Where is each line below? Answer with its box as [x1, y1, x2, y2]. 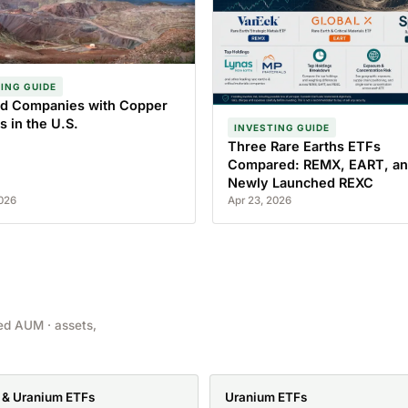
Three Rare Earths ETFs [228, 138, 381, 155]
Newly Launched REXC [228, 175, 373, 191]
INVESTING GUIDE [234, 122, 330, 134]
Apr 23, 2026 [228, 194, 291, 208]
